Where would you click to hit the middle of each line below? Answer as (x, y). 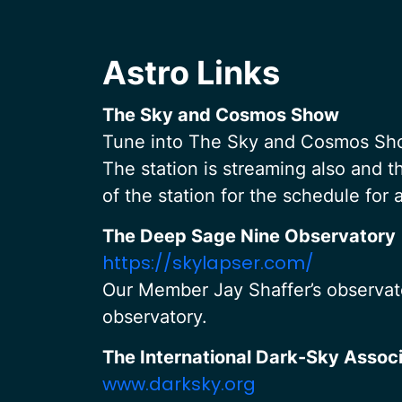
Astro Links (191, 73)
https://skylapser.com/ (208, 263)
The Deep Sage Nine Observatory (249, 236)
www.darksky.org (179, 384)
